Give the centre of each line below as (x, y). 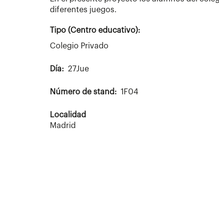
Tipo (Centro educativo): (95, 30)
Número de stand (82, 92)
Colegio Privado (79, 46)
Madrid (63, 125)
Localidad (68, 115)
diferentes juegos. (83, 10)
